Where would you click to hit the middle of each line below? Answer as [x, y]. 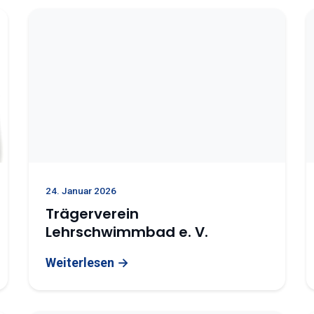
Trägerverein [92, 214]
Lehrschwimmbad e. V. [127, 232]
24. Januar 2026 [81, 191]
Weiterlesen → [87, 262]
